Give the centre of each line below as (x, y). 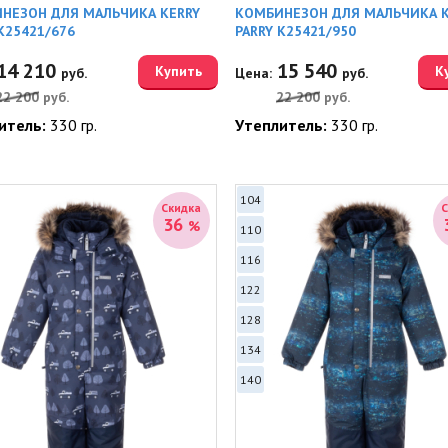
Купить (178, 71)
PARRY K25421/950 (295, 31)
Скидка (181, 207)
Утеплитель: (282, 125)
